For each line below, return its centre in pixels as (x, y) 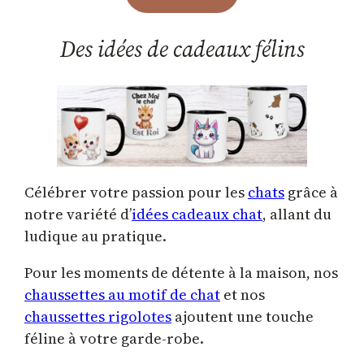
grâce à (311, 192)
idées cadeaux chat (197, 214)
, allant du (297, 214)
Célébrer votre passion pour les (136, 192)
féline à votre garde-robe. (114, 338)
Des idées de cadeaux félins (182, 48)
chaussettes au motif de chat (122, 294)
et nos (243, 294)
